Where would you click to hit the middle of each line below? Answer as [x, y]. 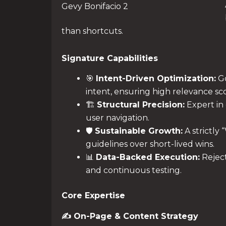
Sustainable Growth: [139, 131]
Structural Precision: [141, 105]
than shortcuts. [92, 31]
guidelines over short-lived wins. [150, 144]
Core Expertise [93, 196]
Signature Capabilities [110, 58]
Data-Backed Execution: [148, 157]
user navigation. [118, 118]
